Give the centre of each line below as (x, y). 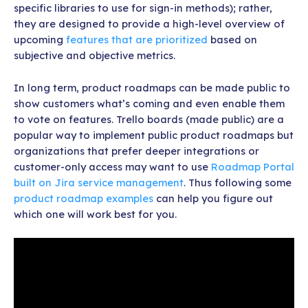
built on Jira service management (99, 182)
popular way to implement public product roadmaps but (154, 135)
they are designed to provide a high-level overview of (149, 24)
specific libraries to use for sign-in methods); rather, (143, 8)
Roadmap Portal (253, 166)
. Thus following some (238, 182)
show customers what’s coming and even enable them (149, 103)
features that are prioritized (137, 40)
